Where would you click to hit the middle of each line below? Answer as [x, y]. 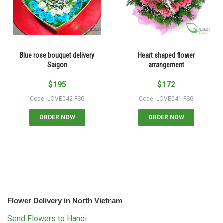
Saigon [57, 64]
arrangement [166, 64]
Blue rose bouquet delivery [57, 55]
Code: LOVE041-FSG [166, 98]
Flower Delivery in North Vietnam [65, 200]
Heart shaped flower [166, 55]
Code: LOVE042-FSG [57, 98]
